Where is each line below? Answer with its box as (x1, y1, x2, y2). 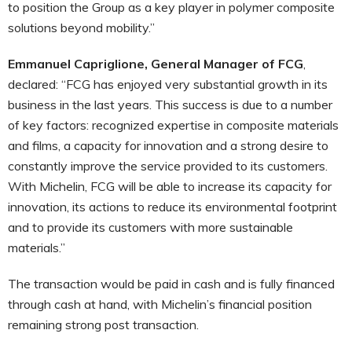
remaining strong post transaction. (8, 316, 205, 332)
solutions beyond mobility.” (8, 19, 161, 35)
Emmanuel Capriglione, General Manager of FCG (8, 55, 303, 71)
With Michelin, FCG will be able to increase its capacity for (8, 178, 332, 194)
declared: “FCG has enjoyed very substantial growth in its (8, 75, 328, 92)
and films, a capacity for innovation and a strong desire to (8, 137, 328, 153)
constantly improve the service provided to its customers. (8, 157, 328, 174)
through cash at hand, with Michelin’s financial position (8, 295, 312, 312)
